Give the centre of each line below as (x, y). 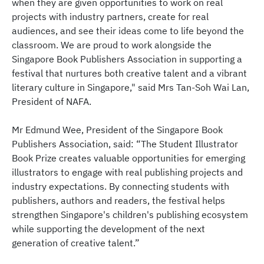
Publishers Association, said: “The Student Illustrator (125, 144)
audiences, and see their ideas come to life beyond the (128, 31)
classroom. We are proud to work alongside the (112, 45)
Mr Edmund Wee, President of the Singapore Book (117, 130)
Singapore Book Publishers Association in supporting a (127, 59)
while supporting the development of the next (108, 229)
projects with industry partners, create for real (110, 17)
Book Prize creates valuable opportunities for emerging (128, 158)
